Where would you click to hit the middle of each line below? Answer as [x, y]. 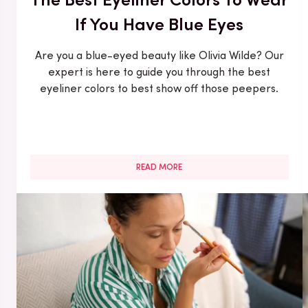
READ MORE [159, 167]
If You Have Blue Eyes [159, 24]
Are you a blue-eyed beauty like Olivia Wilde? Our [159, 55]
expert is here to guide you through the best [159, 71]
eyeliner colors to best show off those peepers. [159, 88]
